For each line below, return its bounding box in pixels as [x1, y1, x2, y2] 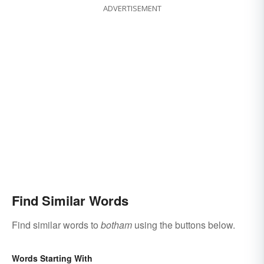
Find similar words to [12, 218, 101, 232]
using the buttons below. [132, 218, 235, 232]
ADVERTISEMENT [103, 3, 161, 14]
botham [101, 218, 132, 232]
